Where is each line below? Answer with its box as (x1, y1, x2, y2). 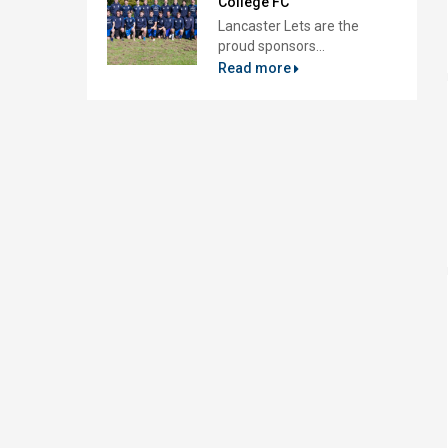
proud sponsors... (218, 38, 325, 54)
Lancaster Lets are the (218, 18, 359, 34)
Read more (218, 60, 294, 76)
